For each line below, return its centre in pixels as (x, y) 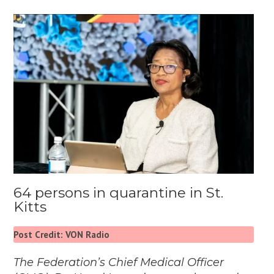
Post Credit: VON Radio (62, 235)
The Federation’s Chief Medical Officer (119, 263)
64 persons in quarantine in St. (119, 193)
